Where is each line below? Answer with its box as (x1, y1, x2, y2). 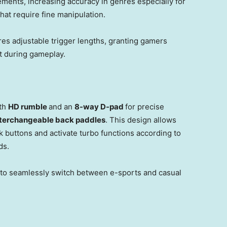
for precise (125, 102, 164, 112)
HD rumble (8, 102, 49, 112)
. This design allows (105, 115, 176, 125)
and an (49, 102, 74, 112)
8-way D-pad (74, 102, 125, 112)
